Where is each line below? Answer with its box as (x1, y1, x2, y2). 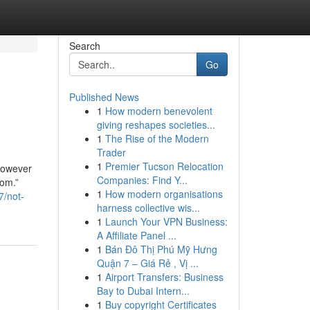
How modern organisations (104, 187, 223, 201)
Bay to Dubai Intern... (96, 284, 190, 298)
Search (69, 39, 100, 53)
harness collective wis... (96, 201, 200, 215)
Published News (69, 90, 139, 104)
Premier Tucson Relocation (104, 159, 224, 173)
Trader (96, 145, 126, 159)
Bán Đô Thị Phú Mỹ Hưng (104, 242, 217, 256)
